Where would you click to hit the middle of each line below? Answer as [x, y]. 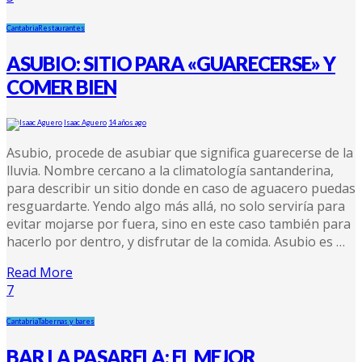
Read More [40, 272]
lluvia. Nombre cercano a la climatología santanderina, [170, 170]
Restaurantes [61, 27]
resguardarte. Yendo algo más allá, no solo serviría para [176, 206]
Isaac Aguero [85, 122]
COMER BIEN [61, 86]
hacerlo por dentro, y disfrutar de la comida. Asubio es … [176, 241]
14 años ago [127, 122]
